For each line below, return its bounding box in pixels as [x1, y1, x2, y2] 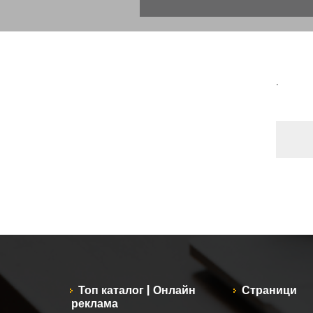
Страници [242, 282, 297, 298]
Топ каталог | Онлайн [78, 282, 196, 298]
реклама [71, 296, 118, 312]
